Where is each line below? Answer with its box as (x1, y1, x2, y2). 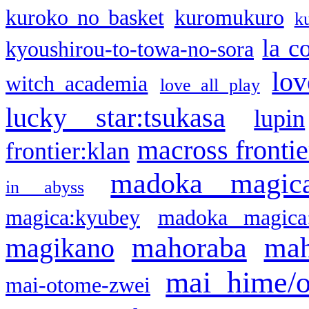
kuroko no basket (6, 5, 164, 30)
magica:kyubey (6, 205, 140, 230)
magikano (6, 232, 114, 263)
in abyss (6, 177, 84, 197)
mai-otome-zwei (6, 272, 150, 297)
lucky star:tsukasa (6, 101, 226, 133)
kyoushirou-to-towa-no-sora (6, 37, 254, 61)
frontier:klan (6, 137, 130, 165)
